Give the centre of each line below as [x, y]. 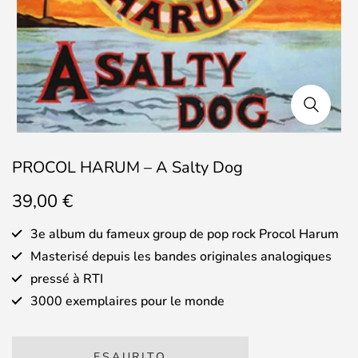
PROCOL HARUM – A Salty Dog [127, 167]
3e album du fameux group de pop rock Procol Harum [185, 234]
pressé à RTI [67, 279]
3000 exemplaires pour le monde [127, 301]
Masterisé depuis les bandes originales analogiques [181, 257]
